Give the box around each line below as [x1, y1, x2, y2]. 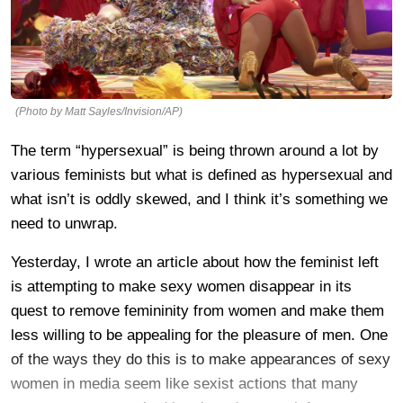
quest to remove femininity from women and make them [11, 301, 384, 319]
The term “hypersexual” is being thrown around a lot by [11, 141, 379, 159]
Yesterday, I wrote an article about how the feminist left [11, 253, 379, 271]
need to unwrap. [11, 214, 118, 232]
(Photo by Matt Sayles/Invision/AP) [15, 104, 183, 118]
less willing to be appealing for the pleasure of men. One [11, 326, 388, 344]
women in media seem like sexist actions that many [11, 374, 358, 392]
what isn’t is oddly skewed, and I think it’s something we [11, 190, 388, 208]
